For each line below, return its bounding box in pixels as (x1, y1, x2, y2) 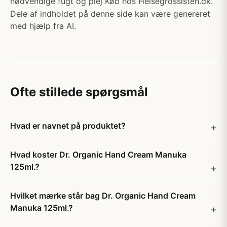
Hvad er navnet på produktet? (10, 121, 126, 131)
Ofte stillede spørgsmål (10, 85, 148, 99)
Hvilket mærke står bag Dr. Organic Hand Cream (10, 191, 196, 201)
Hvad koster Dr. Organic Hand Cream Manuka (10, 149, 186, 160)
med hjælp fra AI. (10, 21, 76, 31)
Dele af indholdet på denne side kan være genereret (10, 9, 210, 19)
